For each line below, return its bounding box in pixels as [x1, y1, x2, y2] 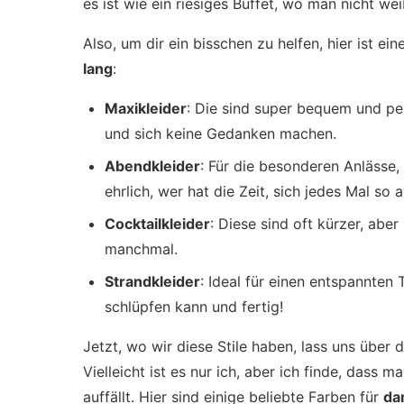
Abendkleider [105, 157, 200, 175]
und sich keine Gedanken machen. [105, 124, 336, 142]
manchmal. [105, 240, 178, 258]
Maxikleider [105, 99, 187, 117]
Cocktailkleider [105, 215, 210, 233]
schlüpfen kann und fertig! [105, 298, 283, 316]
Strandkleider [105, 272, 200, 290]
